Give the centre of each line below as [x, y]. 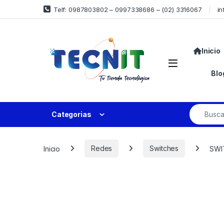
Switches [164, 148]
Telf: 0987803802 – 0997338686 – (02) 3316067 [127, 9]
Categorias [71, 114]
